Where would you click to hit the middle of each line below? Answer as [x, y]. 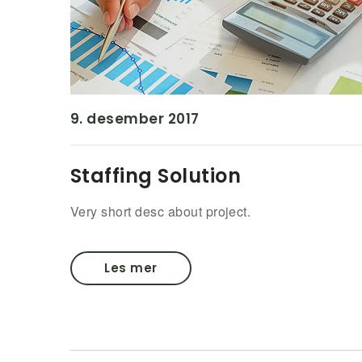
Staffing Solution [156, 176]
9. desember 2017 [135, 119]
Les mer [131, 268]
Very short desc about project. [161, 211]
